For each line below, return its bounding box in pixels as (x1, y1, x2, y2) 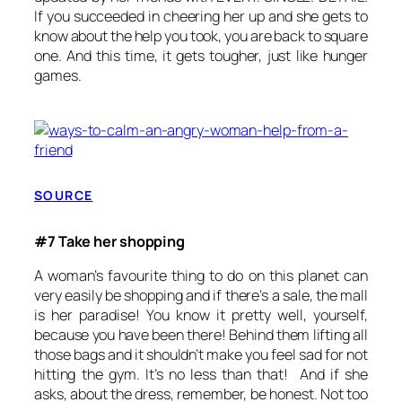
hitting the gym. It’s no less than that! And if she (34, 364, 368, 385)
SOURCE (34, 187, 93, 205)
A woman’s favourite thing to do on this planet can (34, 266, 368, 286)
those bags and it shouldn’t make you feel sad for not (34, 345, 368, 365)
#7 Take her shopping (34, 231, 185, 251)
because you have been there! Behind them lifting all (34, 325, 368, 345)
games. (34, 66, 82, 86)
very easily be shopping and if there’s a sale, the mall (34, 285, 368, 306)
